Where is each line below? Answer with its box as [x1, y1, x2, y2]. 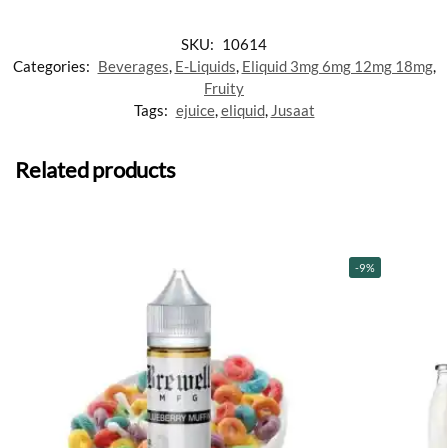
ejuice [175, 101, 215, 120]
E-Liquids [174, 57, 236, 76]
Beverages [97, 57, 169, 76]
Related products [15, 156, 176, 184]
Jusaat [270, 101, 315, 120]
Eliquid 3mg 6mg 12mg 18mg [241, 57, 433, 76]
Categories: [12, 57, 93, 76]
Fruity [204, 79, 244, 98]
